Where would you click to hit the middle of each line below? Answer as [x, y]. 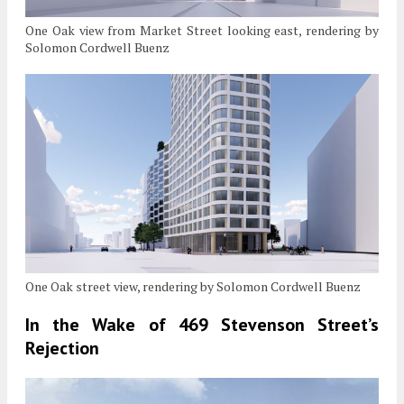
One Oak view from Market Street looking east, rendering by [202, 31]
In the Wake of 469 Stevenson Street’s [202, 325]
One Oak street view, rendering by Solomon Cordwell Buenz [193, 287]
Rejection [62, 349]
